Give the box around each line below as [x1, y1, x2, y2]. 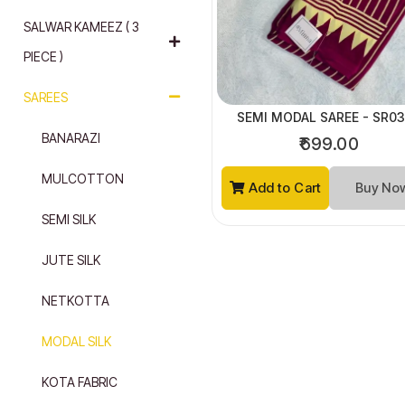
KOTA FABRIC [41, 373, 118, 390]
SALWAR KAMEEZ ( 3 [23, 18, 139, 34]
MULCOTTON [41, 170, 124, 186]
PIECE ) [23, 48, 63, 64]
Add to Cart [245, 180, 322, 197]
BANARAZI [41, 129, 100, 146]
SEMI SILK [41, 211, 96, 227]
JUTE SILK [41, 251, 100, 268]
